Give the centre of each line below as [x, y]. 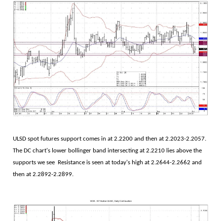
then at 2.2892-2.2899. [43, 175]
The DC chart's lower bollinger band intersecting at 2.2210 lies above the [107, 151]
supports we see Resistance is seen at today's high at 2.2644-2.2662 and [107, 163]
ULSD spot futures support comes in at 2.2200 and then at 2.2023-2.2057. [110, 139]
